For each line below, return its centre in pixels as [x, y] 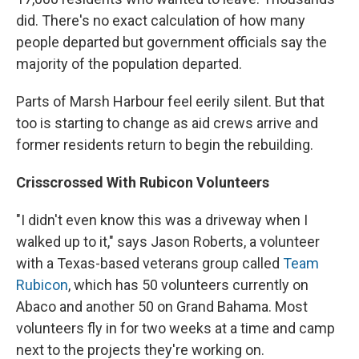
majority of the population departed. [129, 64]
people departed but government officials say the [171, 42]
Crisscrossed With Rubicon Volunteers [143, 183]
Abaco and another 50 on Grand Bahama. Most [162, 307]
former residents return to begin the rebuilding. [165, 145]
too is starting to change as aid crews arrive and [167, 123]
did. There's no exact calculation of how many [161, 21]
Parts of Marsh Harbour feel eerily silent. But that [170, 102]
